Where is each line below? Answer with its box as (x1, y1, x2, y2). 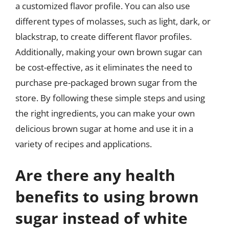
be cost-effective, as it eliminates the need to (15, 61, 192, 73)
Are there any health (15, 165, 175, 186)
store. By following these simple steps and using (15, 91, 205, 104)
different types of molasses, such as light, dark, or (15, 15, 211, 27)
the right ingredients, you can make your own (15, 107, 195, 119)
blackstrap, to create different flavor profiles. (15, 30, 192, 42)
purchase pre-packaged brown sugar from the (15, 76, 197, 88)
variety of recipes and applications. (15, 138, 152, 150)
